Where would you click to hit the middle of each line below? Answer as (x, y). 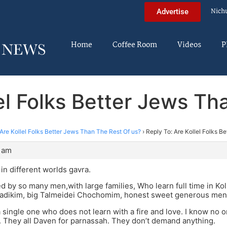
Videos (189, 45)
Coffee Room (135, 45)
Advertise (173, 11)
